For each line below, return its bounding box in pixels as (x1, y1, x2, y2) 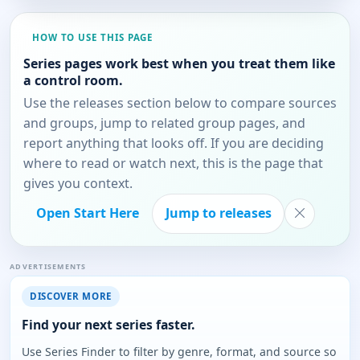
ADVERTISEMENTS (10, 261, 87, 272)
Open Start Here (36, 204, 140, 223)
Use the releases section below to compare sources (23, 93, 337, 112)
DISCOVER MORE (30, 290, 112, 303)
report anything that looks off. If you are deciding (23, 133, 324, 152)
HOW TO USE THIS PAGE (31, 31, 153, 43)
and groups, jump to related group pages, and (23, 113, 305, 132)
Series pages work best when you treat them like (23, 54, 335, 72)
